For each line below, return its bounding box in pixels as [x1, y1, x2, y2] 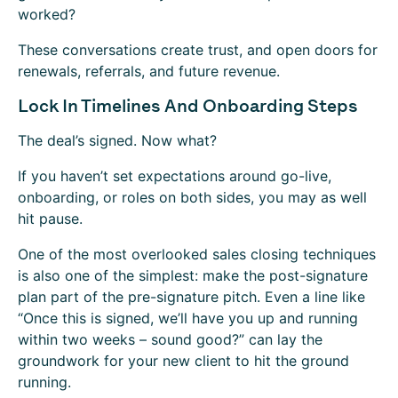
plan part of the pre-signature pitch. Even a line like [18, 288, 365, 306]
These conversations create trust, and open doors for [18, 41, 378, 59]
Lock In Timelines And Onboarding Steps [18, 95, 358, 116]
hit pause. [18, 210, 87, 227]
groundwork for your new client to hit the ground [18, 352, 349, 370]
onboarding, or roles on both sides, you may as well [18, 188, 367, 206]
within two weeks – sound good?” [18, 330, 244, 348]
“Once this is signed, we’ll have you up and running [18, 309, 358, 327]
